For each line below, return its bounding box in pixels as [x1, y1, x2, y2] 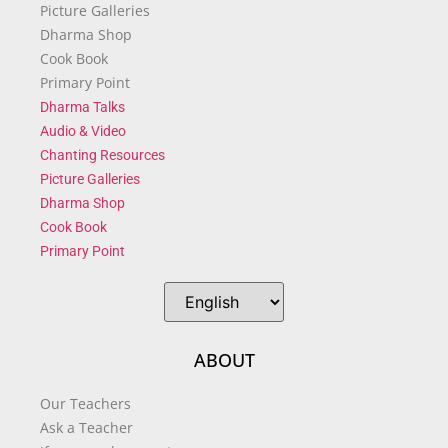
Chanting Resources [40, 147, 165, 164]
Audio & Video [40, 123, 126, 140]
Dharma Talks [40, 99, 125, 116]
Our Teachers [40, 394, 131, 414]
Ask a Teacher [40, 418, 133, 438]
